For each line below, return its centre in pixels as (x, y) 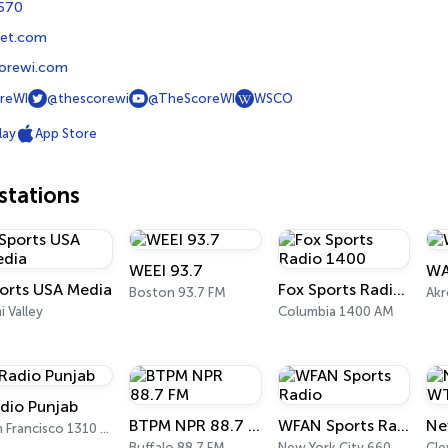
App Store (66, 133)
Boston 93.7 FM (178, 292)
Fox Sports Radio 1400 (398, 289)
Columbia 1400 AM (335, 311)
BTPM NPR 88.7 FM (254, 425)
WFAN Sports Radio (402, 425)
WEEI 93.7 (166, 270)
